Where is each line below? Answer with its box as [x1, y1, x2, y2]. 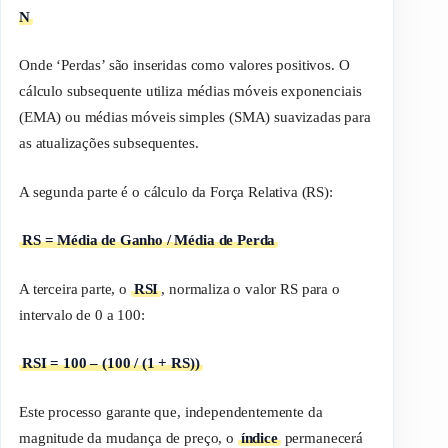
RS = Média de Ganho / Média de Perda [22, 232, 276, 249]
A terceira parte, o [19, 280, 131, 297]
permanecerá [280, 429, 363, 446]
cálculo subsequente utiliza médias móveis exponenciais [19, 83, 362, 100]
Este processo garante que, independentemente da [19, 403, 323, 420]
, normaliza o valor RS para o [161, 280, 340, 297]
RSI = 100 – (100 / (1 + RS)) [22, 355, 200, 372]
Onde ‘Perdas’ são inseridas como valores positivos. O [19, 57, 350, 74]
